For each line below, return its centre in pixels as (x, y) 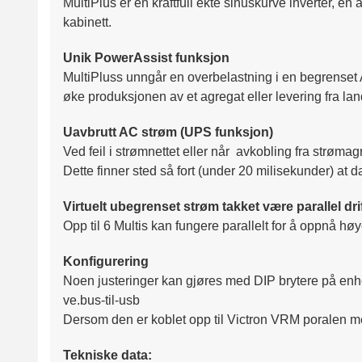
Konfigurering (106, 262)
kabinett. (87, 23)
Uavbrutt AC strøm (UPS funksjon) (168, 133)
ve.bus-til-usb (101, 301)
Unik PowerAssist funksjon (146, 58)
